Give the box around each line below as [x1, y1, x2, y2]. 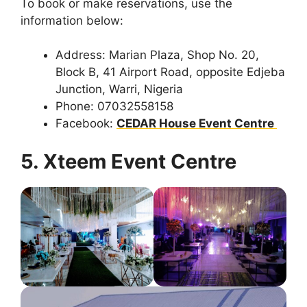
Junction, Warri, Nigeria [56, 82, 183, 96]
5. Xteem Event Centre [21, 149, 236, 173]
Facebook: [56, 116, 116, 130]
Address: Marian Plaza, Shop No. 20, [56, 48, 259, 62]
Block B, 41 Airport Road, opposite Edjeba [56, 65, 285, 79]
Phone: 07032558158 [56, 99, 173, 113]
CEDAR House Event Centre [116, 116, 277, 130]
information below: [21, 13, 123, 27]
